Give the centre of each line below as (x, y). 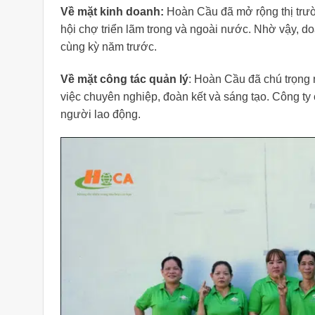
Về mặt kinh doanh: (112, 11)
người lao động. (101, 114)
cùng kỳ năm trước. (109, 46)
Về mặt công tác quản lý (124, 79)
